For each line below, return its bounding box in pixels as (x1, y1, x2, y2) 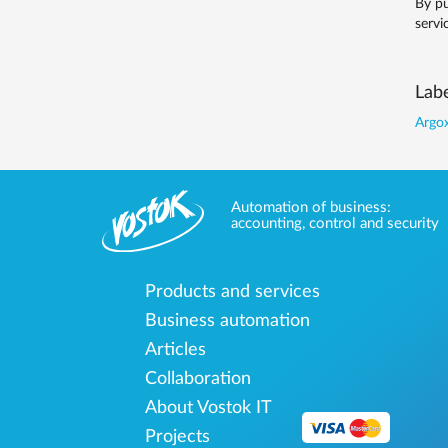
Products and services (145, 283, 321, 300)
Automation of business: (231, 200, 391, 215)
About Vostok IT (145, 399, 273, 416)
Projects (145, 428, 211, 445)
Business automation (145, 312, 311, 329)
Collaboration (145, 370, 252, 387)
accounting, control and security (231, 216, 439, 231)
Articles (145, 341, 207, 358)
